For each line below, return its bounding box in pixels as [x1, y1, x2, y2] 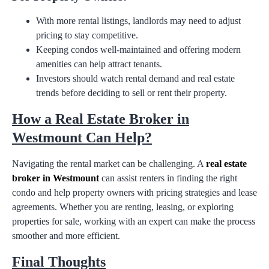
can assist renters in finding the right [99, 172, 237, 183]
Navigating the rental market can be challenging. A [12, 158, 206, 169]
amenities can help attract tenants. [36, 58, 162, 69]
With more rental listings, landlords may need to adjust [36, 15, 241, 26]
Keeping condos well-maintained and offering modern [36, 44, 241, 55]
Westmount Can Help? [12, 129, 152, 145]
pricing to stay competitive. [36, 29, 138, 40]
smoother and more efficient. [12, 230, 120, 241]
